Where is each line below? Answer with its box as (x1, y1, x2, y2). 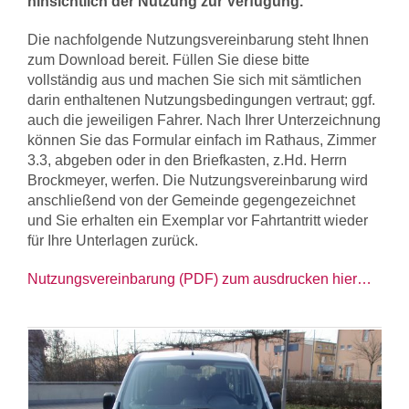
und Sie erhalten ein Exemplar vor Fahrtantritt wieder (27, 213, 368, 228)
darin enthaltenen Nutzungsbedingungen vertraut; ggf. (27, 92, 375, 108)
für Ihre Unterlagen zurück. (27, 233, 198, 248)
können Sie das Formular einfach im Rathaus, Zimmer (27, 132, 376, 148)
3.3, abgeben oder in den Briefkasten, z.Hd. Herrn (27, 152, 347, 168)
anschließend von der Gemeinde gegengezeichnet (27, 193, 355, 208)
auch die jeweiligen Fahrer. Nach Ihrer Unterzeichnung (27, 112, 381, 128)
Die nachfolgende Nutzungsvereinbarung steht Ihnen (27, 32, 369, 47)
